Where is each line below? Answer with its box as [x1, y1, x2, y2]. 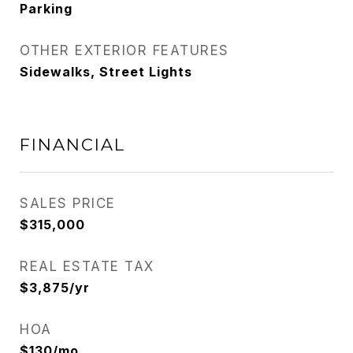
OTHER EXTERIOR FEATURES [20, 43, 229, 58]
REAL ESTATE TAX [20, 258, 154, 274]
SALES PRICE [20, 195, 116, 211]
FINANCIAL [20, 135, 125, 154]
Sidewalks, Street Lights [20, 64, 192, 80]
